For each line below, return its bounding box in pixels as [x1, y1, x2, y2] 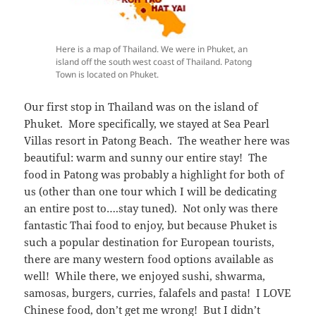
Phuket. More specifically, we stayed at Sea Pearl [24, 116, 270, 131]
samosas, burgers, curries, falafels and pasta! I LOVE [24, 286, 291, 300]
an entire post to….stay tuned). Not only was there [24, 201, 279, 216]
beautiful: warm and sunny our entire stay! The [24, 150, 268, 165]
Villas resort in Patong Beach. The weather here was [24, 133, 291, 148]
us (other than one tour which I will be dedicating [24, 184, 277, 199]
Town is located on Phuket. [55, 68, 159, 81]
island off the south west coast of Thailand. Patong [55, 56, 252, 68]
